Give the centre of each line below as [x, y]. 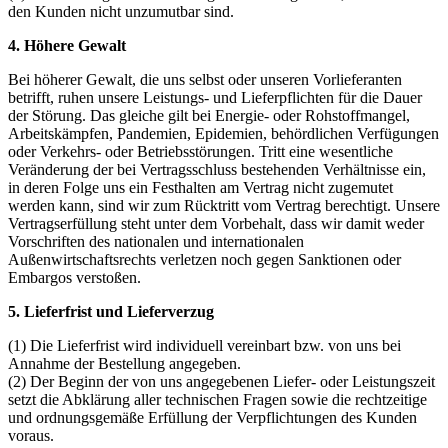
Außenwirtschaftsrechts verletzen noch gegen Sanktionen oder [204, 259]
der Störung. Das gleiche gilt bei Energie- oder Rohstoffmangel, [209, 115]
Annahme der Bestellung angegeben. [124, 363]
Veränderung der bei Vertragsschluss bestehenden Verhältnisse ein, [217, 169]
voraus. [31, 435]
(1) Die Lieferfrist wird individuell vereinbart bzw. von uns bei [204, 345]
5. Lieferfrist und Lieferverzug [111, 311]
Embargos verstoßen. [74, 277]
